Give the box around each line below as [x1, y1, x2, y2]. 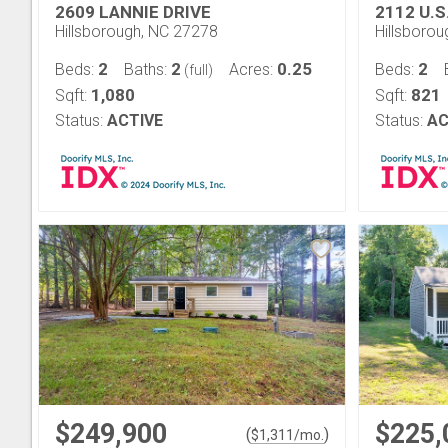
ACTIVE [107, 111, 163, 130]
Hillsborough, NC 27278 [55, 22, 218, 41]
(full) [181, 62, 213, 78]
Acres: [229, 60, 277, 79]
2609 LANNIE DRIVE [55, 2, 211, 22]
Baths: [124, 60, 171, 79]
